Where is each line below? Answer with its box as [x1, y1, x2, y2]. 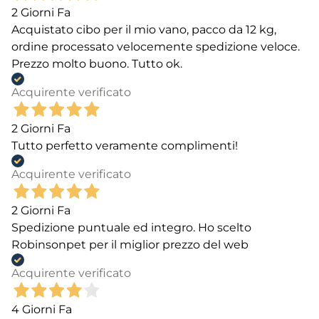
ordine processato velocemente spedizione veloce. [11, 39, 300, 53]
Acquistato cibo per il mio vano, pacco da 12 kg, [11, 22, 276, 36]
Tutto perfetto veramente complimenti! [11, 138, 238, 152]
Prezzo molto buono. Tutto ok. [11, 56, 182, 70]
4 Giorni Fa [11, 302, 72, 316]
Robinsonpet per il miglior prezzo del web [11, 237, 249, 251]
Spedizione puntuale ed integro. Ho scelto [11, 220, 251, 234]
